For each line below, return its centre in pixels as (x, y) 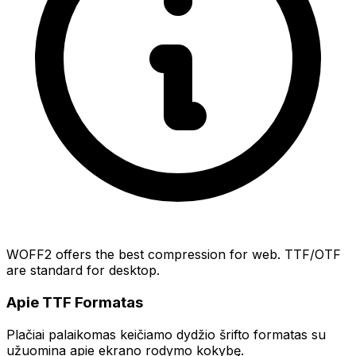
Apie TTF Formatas (75, 303)
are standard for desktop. (83, 271)
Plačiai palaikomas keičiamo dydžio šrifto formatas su (166, 334)
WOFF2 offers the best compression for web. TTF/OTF (174, 255)
